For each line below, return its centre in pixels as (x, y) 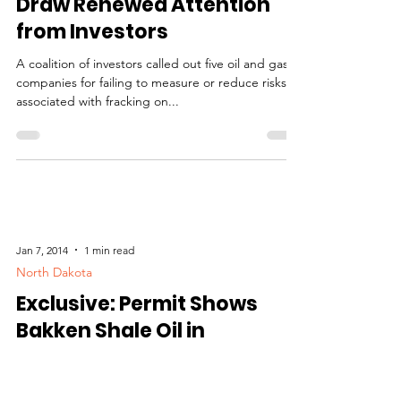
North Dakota (54, 351)
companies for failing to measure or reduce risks (151, 147)
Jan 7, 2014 (42, 328)
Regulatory (46, 11)
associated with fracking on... (98, 166)
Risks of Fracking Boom (133, 43)
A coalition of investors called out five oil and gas (152, 128)
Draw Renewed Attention (143, 69)
